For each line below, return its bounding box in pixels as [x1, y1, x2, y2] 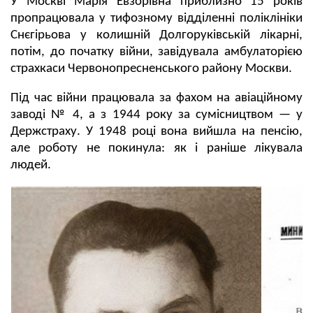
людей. [10, 158, 51, 172]
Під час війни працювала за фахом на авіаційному [10, 91, 303, 105]
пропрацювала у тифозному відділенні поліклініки [10, 11, 303, 25]
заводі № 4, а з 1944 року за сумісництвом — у [10, 108, 303, 122]
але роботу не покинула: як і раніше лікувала [10, 141, 303, 155]
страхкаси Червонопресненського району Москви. [10, 61, 292, 75]
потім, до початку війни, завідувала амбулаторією [10, 45, 303, 59]
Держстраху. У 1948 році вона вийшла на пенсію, [10, 124, 303, 138]
